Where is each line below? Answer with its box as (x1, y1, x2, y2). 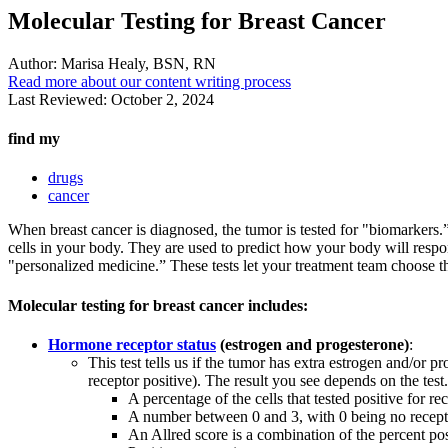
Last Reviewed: (8, 90, 111, 108)
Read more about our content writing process (8, 72, 291, 90)
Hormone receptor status (48, 335, 216, 353)
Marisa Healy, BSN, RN (57, 54, 216, 72)
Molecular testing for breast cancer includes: (8, 296, 308, 314)
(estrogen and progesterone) (216, 335, 409, 353)
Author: (8, 54, 57, 72)
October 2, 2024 (111, 90, 214, 108)
